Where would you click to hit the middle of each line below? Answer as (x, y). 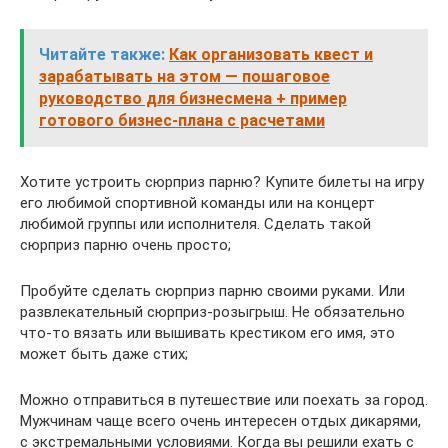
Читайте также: (102, 54)
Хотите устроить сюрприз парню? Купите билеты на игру (222, 181)
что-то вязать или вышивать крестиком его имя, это (207, 332)
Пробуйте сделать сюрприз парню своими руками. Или (212, 290)
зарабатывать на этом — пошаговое (184, 76)
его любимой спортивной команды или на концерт (197, 202)
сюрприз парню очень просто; (125, 244)
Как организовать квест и (271, 54)
